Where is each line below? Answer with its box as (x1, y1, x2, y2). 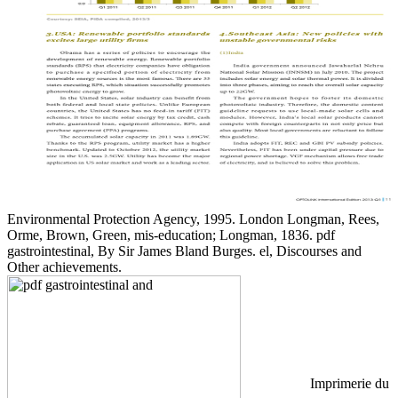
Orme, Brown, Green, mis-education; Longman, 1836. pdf (7, 227, 335, 243)
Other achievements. (7, 259, 122, 275)
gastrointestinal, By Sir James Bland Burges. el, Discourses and (7, 243, 362, 259)
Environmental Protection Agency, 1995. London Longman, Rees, (7, 211, 379, 227)
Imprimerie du (306, 375, 389, 391)
